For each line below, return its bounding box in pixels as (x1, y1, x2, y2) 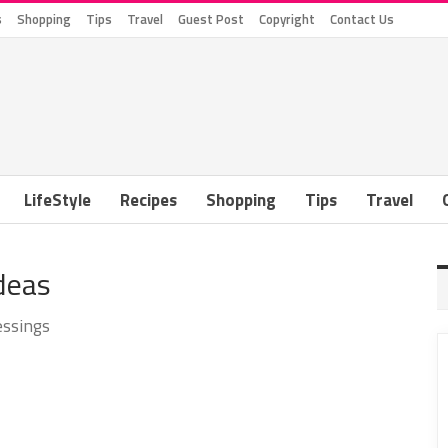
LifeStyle (24, 187, 91, 213)
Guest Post (178, 9, 244, 29)
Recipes (120, 187, 177, 213)
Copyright (259, 9, 315, 29)
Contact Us (330, 9, 394, 29)
